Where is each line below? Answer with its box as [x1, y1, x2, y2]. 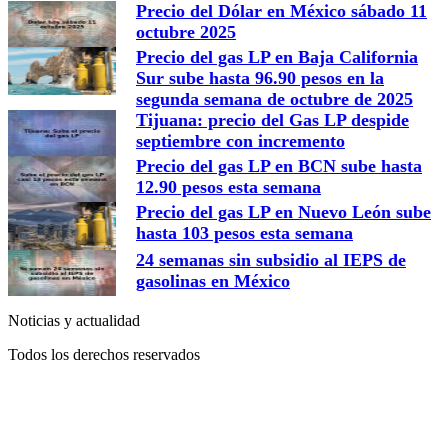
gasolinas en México [136, 271, 290, 291]
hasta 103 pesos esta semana [136, 223, 353, 243]
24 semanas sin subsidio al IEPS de [136, 250, 406, 270]
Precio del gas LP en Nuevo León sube [136, 202, 431, 222]
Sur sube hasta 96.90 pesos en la [136, 68, 384, 88]
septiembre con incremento [136, 131, 345, 151]
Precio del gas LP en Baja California [136, 47, 418, 67]
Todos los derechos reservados [8, 346, 200, 363]
